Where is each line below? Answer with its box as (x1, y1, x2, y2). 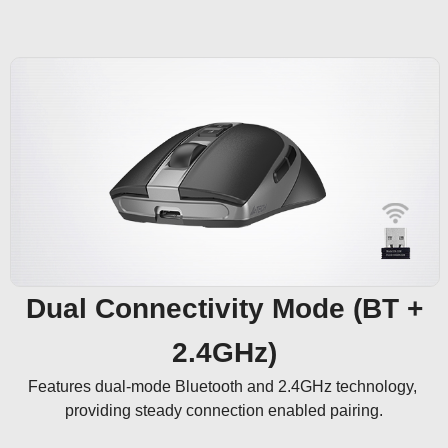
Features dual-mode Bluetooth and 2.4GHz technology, (27, 377, 421, 395)
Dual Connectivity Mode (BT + (25, 292, 423, 324)
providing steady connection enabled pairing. (65, 401, 383, 419)
